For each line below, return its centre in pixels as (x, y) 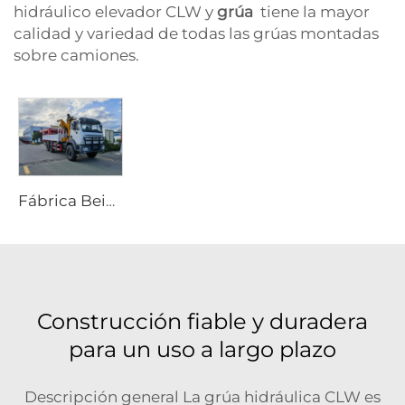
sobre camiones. (76, 55)
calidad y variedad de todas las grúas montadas (196, 33)
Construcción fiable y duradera (202, 322)
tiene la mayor (315, 12)
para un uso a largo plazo (202, 350)
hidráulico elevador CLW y (115, 12)
